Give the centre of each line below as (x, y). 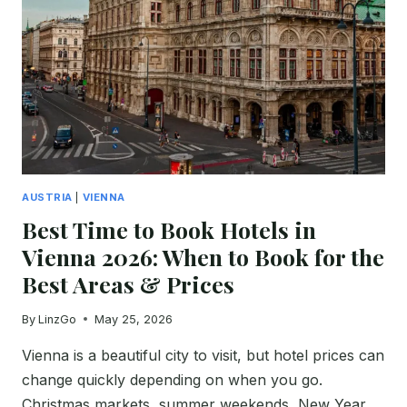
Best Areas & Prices (128, 283)
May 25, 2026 (134, 319)
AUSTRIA (47, 197)
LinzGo (58, 319)
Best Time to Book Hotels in (169, 229)
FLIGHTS (126, 32)
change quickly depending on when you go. (172, 379)
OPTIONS (128, 89)
